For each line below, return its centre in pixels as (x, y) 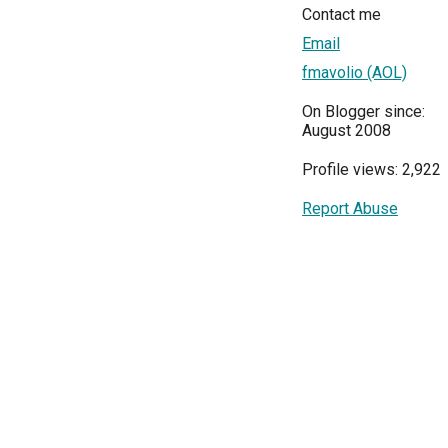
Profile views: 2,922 (371, 170)
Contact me (341, 15)
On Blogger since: (363, 112)
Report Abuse (350, 209)
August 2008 (346, 131)
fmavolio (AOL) (354, 73)
